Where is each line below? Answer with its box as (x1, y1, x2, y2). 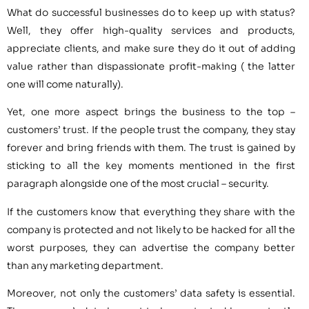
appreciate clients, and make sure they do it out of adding (7, 41, 295, 54)
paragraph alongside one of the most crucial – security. (7, 177, 271, 190)
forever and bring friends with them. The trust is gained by (7, 141, 295, 154)
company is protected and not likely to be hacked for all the (7, 223, 295, 236)
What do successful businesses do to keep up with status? (7, 6, 295, 19)
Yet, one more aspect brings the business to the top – (7, 106, 295, 119)
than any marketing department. (7, 259, 163, 272)
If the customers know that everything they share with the (7, 205, 295, 218)
